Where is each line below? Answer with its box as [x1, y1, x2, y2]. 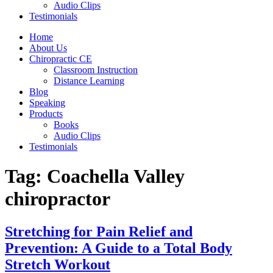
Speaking [29, 97, 65, 108]
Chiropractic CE [29, 54, 92, 64]
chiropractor [5, 188, 110, 210]
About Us [29, 43, 67, 53]
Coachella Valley [47, 165, 185, 188]
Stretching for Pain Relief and [5, 223, 193, 239]
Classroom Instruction [54, 65, 138, 75]
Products [29, 108, 63, 119]
